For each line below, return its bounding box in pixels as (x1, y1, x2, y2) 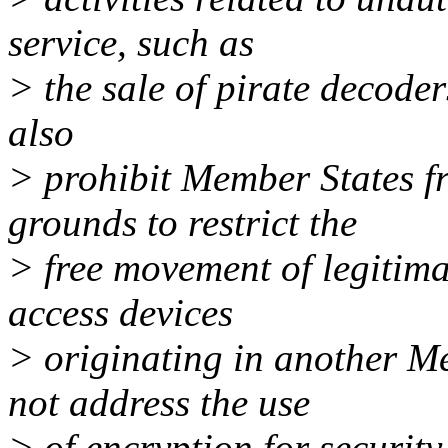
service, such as (8, 21, 254, 65)
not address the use (8, 381, 310, 425)
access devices (8, 291, 233, 335)
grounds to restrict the (8, 201, 357, 245)
